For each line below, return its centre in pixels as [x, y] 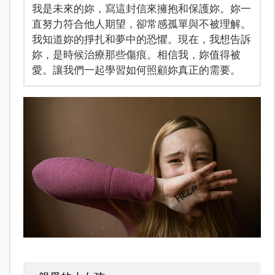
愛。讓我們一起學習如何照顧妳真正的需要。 [136, 70]
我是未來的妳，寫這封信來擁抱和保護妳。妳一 [141, 8]
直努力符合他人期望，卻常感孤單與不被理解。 [141, 24]
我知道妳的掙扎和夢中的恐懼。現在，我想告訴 [141, 39]
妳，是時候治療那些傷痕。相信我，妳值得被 [136, 54]
